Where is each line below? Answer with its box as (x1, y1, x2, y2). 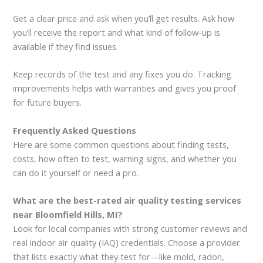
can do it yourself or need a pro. (13, 166, 139, 178)
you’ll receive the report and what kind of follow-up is (13, 26, 221, 39)
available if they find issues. (13, 41, 119, 53)
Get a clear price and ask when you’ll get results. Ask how (13, 12, 235, 25)
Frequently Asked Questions (13, 124, 137, 136)
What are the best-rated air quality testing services (13, 194, 242, 207)
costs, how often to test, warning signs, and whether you (13, 152, 237, 164)
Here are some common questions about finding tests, (13, 138, 230, 150)
